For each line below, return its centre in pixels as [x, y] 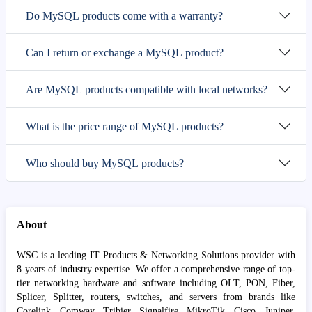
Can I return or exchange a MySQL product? [125, 52]
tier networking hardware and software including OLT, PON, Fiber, [156, 283]
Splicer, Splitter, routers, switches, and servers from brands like [156, 297]
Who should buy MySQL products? [105, 163]
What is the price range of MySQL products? [125, 126]
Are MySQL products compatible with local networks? [147, 89]
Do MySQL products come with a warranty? [124, 15]
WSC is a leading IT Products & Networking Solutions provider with [156, 255]
